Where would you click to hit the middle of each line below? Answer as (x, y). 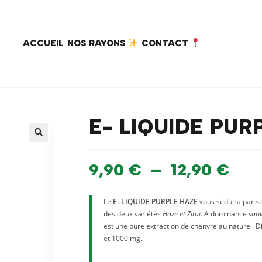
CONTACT (166, 43)
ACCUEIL (43, 43)
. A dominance (225, 214)
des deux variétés (133, 214)
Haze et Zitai (182, 214)
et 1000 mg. (123, 238)
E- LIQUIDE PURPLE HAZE (155, 201)
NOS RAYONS (97, 43)
